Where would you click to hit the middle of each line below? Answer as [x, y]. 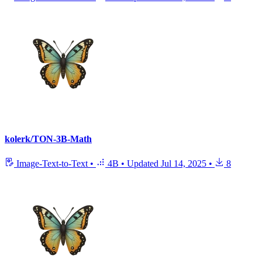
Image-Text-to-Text [52, 163]
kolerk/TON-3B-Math [48, 139]
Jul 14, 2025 [184, 163]
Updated [144, 163]
